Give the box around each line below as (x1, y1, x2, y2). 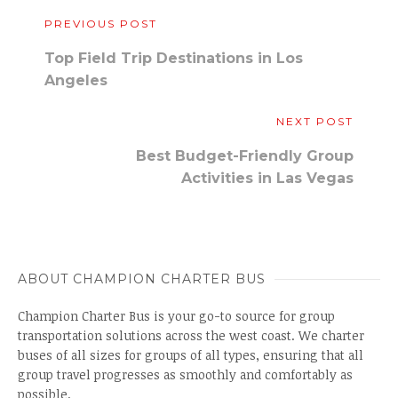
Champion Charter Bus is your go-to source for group (18, 307, 335, 324)
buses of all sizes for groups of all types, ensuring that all (18, 346, 363, 363)
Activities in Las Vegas (181, 170, 354, 187)
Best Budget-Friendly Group (136, 147, 354, 164)
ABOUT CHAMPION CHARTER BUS (18, 271, 266, 287)
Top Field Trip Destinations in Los (44, 50, 303, 67)
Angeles (44, 72, 107, 89)
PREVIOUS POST (44, 17, 157, 30)
